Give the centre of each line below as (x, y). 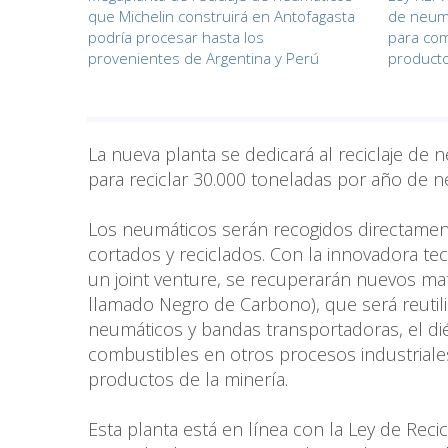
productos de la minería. (188, 378)
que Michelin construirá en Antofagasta (221, 16)
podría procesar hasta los (176, 37)
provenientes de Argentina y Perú (203, 58)
